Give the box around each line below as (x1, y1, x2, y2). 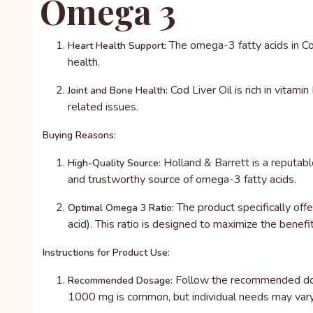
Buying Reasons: (40, 129, 116, 142)
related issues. (68, 99, 138, 115)
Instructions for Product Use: (40, 246, 170, 259)
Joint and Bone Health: (68, 84, 168, 97)
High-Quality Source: (68, 156, 161, 170)
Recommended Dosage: (68, 274, 173, 287)
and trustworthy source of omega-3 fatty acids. (68, 172, 296, 187)
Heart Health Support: (68, 39, 166, 52)
